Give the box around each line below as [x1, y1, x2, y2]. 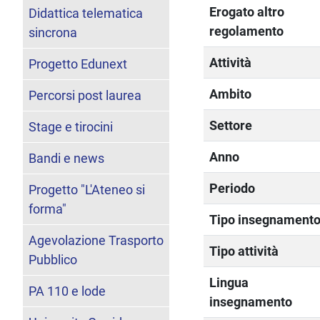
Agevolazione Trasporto [29, 232, 164, 248]
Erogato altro [209, 4, 285, 19]
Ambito [209, 86, 252, 101]
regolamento [209, 23, 284, 39]
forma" [29, 201, 66, 216]
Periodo [209, 180, 256, 196]
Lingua [209, 274, 249, 290]
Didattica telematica [29, 5, 143, 21]
